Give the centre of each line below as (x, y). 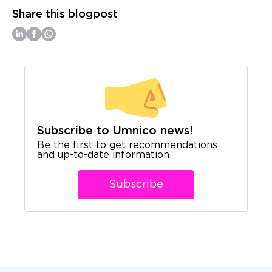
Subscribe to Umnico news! (115, 131)
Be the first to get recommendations (127, 145)
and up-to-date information (103, 155)
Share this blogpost (65, 14)
